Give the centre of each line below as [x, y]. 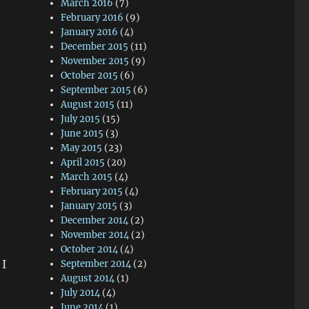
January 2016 [90, 32]
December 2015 [95, 47]
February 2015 [92, 191]
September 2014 [96, 264]
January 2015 [89, 206]
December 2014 [95, 220]
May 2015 [82, 148]
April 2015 [83, 162]
